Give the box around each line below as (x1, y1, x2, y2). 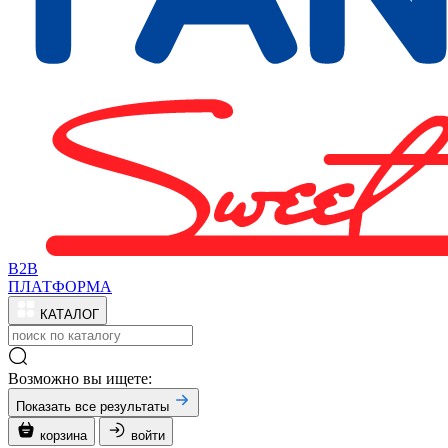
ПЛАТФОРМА (8, 278, 112, 295)
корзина (40, 428, 87, 443)
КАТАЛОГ (40, 307, 99, 322)
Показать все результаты (16, 399, 173, 414)
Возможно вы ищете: (8, 370, 152, 387)
